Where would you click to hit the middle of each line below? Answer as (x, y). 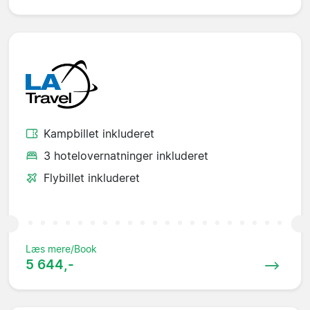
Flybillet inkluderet (92, 178)
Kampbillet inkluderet (99, 134)
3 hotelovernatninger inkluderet (126, 156)
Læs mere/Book (61, 249)
